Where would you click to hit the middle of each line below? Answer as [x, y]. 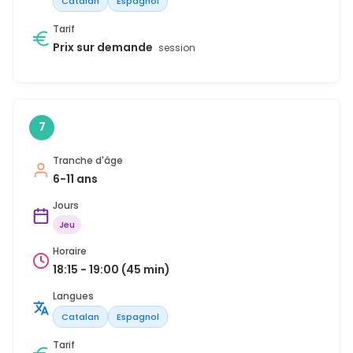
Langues [73, 295]
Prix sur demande [104, 47]
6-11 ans [75, 178]
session [177, 47]
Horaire [70, 251]
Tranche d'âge [88, 160]
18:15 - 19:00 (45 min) [111, 269]
